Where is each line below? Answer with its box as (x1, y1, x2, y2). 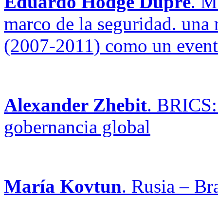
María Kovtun (4, 175, 122, 197)
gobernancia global (4, 116, 150, 137)
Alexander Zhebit (4, 94, 147, 115)
